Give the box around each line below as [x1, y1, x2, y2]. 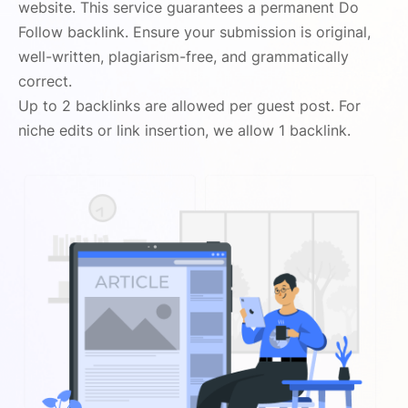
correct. [18, 72, 72, 90]
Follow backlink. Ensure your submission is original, [18, 23, 371, 41]
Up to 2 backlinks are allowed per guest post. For [18, 97, 361, 115]
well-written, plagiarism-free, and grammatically [18, 47, 349, 66]
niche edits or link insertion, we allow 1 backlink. [18, 121, 351, 139]
